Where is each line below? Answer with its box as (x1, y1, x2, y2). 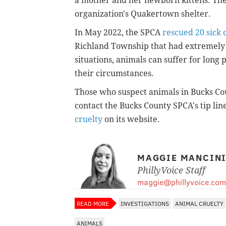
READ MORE (77, 199, 109, 207)
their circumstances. (75, 68, 156, 78)
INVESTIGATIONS (121, 199, 169, 207)
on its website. (102, 114, 162, 124)
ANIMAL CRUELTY (175, 199, 223, 207)
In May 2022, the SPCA (75, 27, 162, 37)
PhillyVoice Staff (137, 164, 205, 176)
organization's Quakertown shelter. (75, 9, 211, 19)
